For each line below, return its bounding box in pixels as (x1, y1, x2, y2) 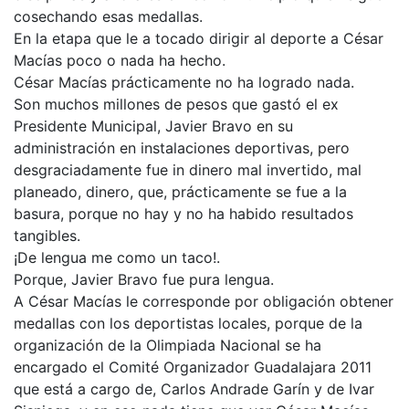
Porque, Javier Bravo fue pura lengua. (14, 270, 274, 288)
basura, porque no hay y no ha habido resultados (14, 204, 353, 223)
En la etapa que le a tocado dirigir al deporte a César (14, 29, 383, 47)
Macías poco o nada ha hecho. (14, 51, 225, 69)
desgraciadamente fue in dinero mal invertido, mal (14, 161, 362, 179)
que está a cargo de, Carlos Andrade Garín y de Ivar (14, 380, 374, 398)
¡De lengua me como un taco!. (14, 248, 220, 267)
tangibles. (14, 226, 80, 245)
